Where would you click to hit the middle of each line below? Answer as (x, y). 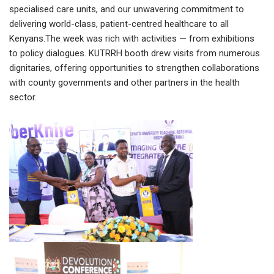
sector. (23, 97)
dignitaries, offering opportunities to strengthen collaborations (134, 68)
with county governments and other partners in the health (124, 82)
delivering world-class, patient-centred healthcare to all (119, 24)
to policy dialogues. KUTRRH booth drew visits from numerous (135, 53)
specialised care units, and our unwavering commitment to (127, 9)
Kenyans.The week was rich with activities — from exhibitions (132, 38)
